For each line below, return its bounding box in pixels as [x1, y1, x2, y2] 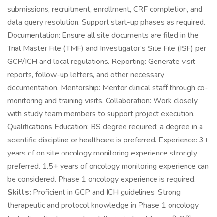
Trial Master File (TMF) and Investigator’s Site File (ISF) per [7, 43, 206, 54]
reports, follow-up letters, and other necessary [7, 69, 164, 80]
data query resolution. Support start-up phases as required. [7, 17, 205, 28]
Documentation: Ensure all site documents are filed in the [7, 30, 199, 41]
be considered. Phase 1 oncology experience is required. [7, 174, 196, 185]
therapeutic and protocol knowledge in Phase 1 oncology [7, 200, 199, 211]
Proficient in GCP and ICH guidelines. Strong [31, 187, 181, 198]
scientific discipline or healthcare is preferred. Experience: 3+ [7, 135, 209, 145]
